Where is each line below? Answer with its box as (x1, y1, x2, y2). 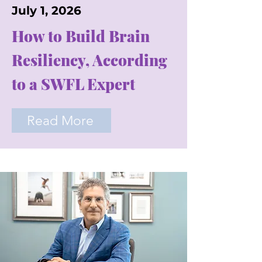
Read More (27, 112, 94, 129)
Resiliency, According (12, 50, 167, 70)
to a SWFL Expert (12, 74, 135, 94)
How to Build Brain (12, 26, 150, 46)
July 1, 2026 (12, 4, 81, 18)
